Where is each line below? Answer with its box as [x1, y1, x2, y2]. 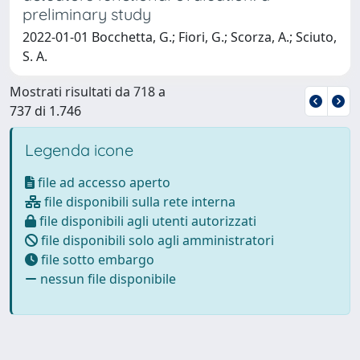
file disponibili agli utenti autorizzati [36, 211, 256, 230]
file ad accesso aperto [35, 173, 170, 191]
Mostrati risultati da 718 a [10, 82, 166, 100]
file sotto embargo [38, 250, 154, 268]
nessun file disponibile [37, 269, 176, 288]
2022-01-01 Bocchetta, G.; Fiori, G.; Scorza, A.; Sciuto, [22, 27, 337, 46]
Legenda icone [25, 139, 133, 160]
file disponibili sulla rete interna [41, 192, 235, 211]
